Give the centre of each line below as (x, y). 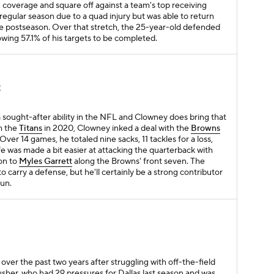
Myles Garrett (46, 162)
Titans (31, 129)
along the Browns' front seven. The (139, 162)
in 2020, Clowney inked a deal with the (117, 129)
